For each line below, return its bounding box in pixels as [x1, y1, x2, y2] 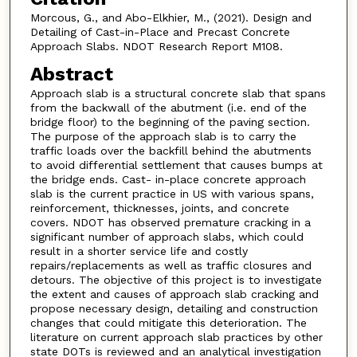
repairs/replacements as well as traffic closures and [29, 259, 312, 273]
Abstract [29, 63, 113, 86]
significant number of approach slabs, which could [29, 230, 304, 244]
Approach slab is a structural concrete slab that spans [29, 87, 326, 100]
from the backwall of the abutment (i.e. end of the [29, 101, 307, 115]
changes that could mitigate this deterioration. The [29, 316, 307, 330]
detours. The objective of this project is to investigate [29, 273, 322, 287]
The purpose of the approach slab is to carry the [29, 130, 296, 143]
